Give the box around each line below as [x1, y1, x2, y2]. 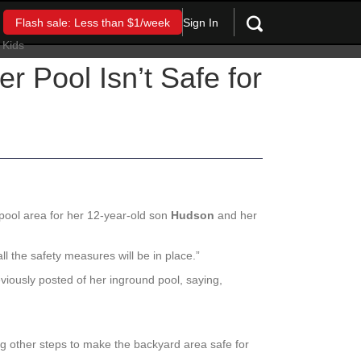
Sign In [182, 15, 218, 29]
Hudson [171, 209, 214, 222]
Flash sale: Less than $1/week [15, 16, 170, 30]
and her [214, 209, 257, 222]
